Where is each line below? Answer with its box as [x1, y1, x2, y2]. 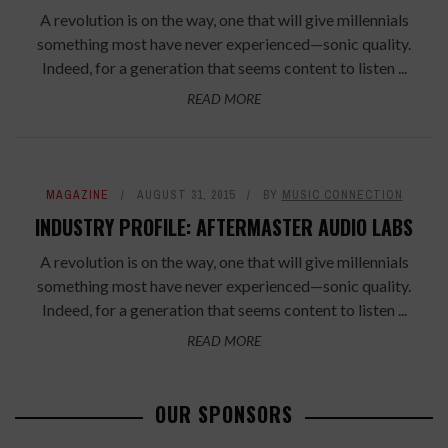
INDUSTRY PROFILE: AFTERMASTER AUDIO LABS [35, 212, 413, 243]
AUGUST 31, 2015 [136, 187, 235, 204]
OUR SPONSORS [155, 399, 293, 430]
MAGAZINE [45, 187, 109, 204]
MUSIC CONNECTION [281, 187, 403, 204]
